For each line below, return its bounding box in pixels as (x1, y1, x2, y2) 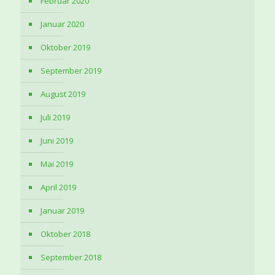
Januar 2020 (41, 18, 84, 29)
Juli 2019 (41, 111, 70, 123)
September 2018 (41, 251, 101, 263)
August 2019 (41, 88, 85, 99)
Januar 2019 (41, 204, 84, 216)
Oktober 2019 (41, 41, 90, 53)
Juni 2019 (41, 134, 73, 146)
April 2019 (41, 181, 76, 193)
